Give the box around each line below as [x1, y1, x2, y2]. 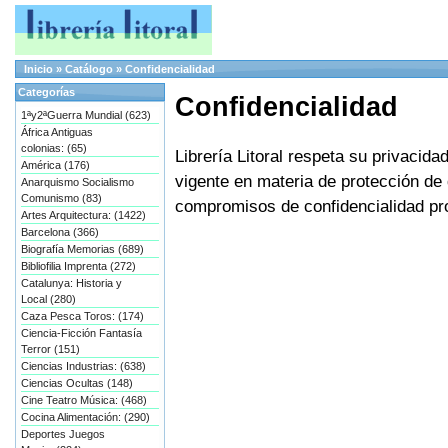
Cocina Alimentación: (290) [21, 411, 150, 423]
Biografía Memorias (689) [21, 243, 144, 255]
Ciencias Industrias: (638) [21, 360, 146, 372]
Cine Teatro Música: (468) [21, 394, 147, 406]
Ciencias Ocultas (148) [21, 377, 133, 389]
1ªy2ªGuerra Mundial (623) [21, 109, 151, 121]
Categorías [18, 86, 75, 98]
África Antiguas [21, 126, 93, 138]
